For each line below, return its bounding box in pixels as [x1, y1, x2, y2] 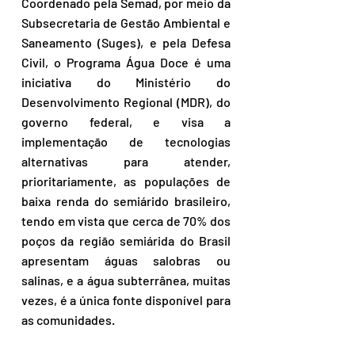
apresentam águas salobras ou [21, 253, 231, 269]
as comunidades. [21, 312, 115, 328]
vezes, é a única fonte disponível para [21, 292, 231, 308]
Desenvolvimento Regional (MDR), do [21, 94, 231, 110]
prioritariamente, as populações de [21, 174, 231, 189]
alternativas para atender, [21, 154, 231, 170]
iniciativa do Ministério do [21, 74, 231, 90]
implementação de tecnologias [21, 134, 231, 150]
